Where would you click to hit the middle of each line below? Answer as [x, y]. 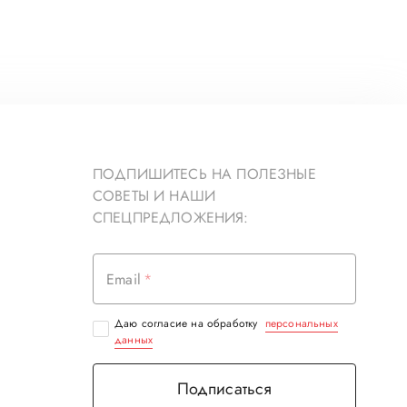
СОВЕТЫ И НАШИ [154, 196]
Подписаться [224, 389]
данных [134, 340]
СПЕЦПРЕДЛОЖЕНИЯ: [171, 218]
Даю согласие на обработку [188, 323]
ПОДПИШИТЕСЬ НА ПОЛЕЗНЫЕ [204, 174]
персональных [301, 323]
